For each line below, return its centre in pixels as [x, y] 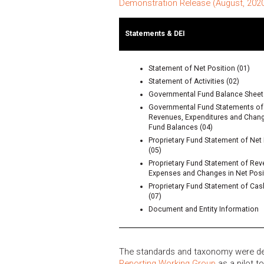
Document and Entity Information [204, 209]
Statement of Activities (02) [194, 81]
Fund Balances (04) [181, 127]
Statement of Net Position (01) [199, 68]
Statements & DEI [155, 33]
